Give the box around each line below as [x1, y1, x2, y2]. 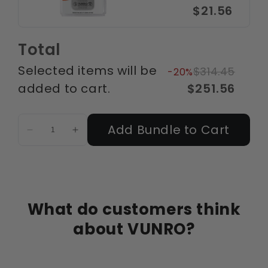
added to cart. [18, 80, 111, 98]
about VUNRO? [73, 218, 195, 240]
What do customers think [27, 199, 241, 221]
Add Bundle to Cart [108, 121, 230, 139]
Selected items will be [18, 62, 157, 80]
